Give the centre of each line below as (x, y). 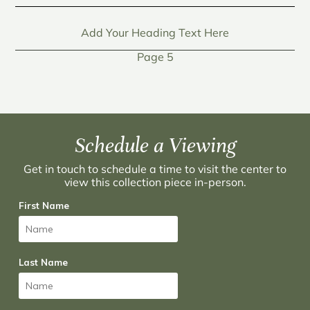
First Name (44, 206)
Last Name (43, 263)
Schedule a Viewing (155, 146)
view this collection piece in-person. (155, 182)
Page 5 (155, 57)
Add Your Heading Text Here (155, 33)
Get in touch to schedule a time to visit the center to (155, 169)
